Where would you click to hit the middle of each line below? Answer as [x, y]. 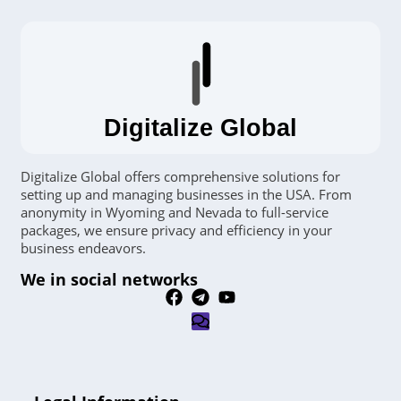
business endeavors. [85, 247]
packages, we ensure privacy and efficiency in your [176, 230]
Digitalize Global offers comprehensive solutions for [180, 176]
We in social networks [109, 279]
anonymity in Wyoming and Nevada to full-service [175, 212]
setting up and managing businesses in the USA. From [186, 194]
